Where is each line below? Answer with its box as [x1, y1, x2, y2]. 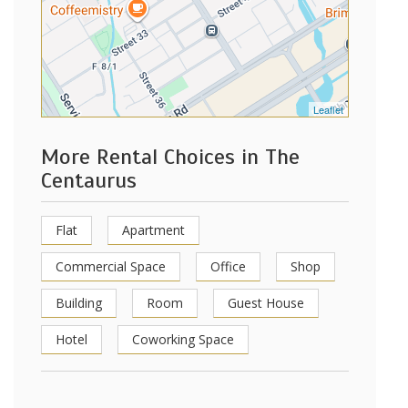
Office [210, 258, 246, 275]
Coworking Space [132, 331, 234, 348]
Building [56, 294, 102, 311]
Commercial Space [56, 258, 166, 275]
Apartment [122, 221, 185, 239]
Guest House [228, 294, 304, 311]
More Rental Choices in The [41, 143, 300, 170]
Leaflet [313, 102, 343, 117]
